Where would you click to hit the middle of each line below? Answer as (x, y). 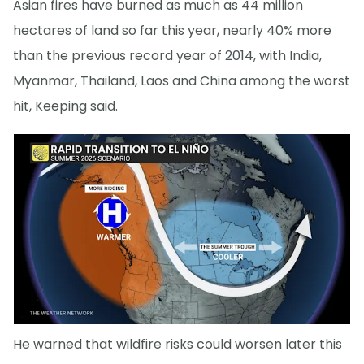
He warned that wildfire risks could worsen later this (178, 344)
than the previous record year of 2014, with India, (167, 55)
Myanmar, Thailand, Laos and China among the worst (182, 80)
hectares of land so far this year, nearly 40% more (172, 30)
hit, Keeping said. (65, 106)
